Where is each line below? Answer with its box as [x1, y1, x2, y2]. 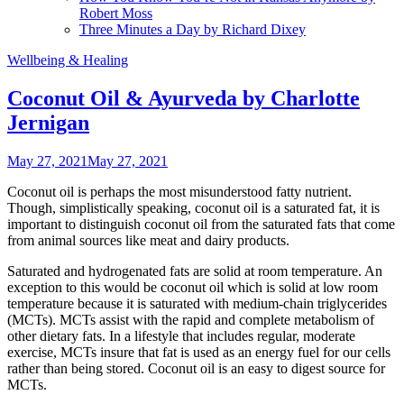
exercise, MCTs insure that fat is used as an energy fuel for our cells [7, 344, 390, 360]
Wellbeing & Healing [7, 51, 128, 68]
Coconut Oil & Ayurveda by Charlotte [7, 86, 360, 110]
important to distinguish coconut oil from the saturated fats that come [7, 216, 395, 232]
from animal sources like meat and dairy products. [7, 232, 289, 248]
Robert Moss [79, 5, 152, 21]
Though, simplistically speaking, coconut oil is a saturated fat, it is [7, 199, 380, 216]
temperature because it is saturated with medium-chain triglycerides [7, 295, 387, 311]
